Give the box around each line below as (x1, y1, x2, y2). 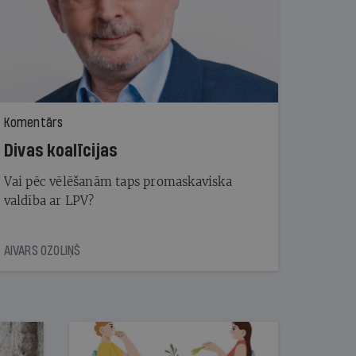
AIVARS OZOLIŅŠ (3, 243, 81, 257)
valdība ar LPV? (3, 192, 95, 208)
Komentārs (3, 115, 64, 130)
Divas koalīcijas (3, 141, 118, 161)
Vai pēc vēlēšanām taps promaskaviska (3, 173, 232, 189)
